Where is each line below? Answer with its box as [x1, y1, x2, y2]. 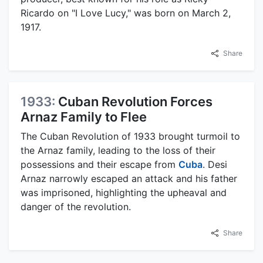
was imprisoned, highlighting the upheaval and [21, 186, 227, 198]
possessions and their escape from [21, 158, 178, 170]
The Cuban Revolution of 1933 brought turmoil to [21, 130, 240, 142]
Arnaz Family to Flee [21, 109, 147, 124]
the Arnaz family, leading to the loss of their [21, 144, 215, 156]
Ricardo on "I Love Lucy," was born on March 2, [21, 6, 231, 19]
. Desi [203, 158, 227, 170]
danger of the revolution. [21, 200, 131, 213]
